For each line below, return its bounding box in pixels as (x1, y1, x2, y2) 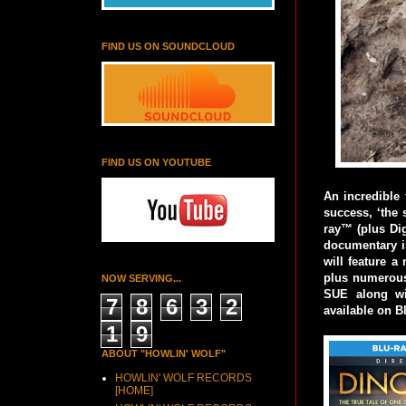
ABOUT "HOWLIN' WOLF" (101, 348, 226, 359)
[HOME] (115, 384, 153, 397)
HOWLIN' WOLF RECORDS (115, 372, 252, 384)
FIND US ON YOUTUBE (101, 157, 211, 168)
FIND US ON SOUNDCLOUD (101, 41, 235, 52)
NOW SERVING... (101, 273, 181, 284)
